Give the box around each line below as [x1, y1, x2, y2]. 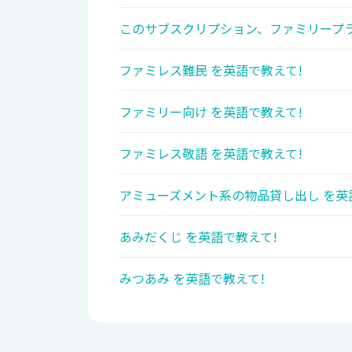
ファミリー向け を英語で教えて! [119, 102, 302, 122]
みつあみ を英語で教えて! [119, 269, 265, 288]
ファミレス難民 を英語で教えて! [119, 60, 302, 80]
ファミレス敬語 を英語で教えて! [119, 144, 302, 163]
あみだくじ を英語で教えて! [119, 227, 277, 247]
